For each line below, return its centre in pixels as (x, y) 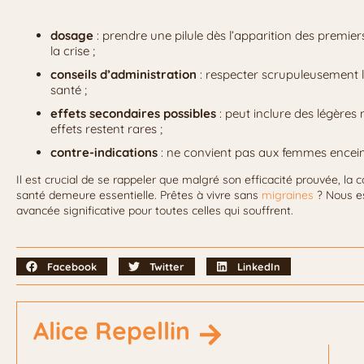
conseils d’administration (123, 75)
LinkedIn (259, 266)
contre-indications (104, 153)
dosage (72, 36)
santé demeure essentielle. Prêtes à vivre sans (139, 195)
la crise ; (73, 51)
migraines (288, 195)
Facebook (72, 266)
